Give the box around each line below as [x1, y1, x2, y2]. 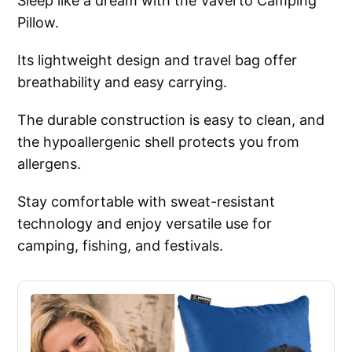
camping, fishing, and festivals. [17, 237, 224, 255]
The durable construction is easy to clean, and [17, 112, 325, 129]
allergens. [17, 156, 82, 173]
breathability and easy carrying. [17, 74, 228, 91]
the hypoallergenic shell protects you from [17, 134, 300, 151]
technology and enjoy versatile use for [17, 215, 273, 233]
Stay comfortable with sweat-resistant [17, 193, 276, 211]
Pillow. [17, 14, 60, 31]
